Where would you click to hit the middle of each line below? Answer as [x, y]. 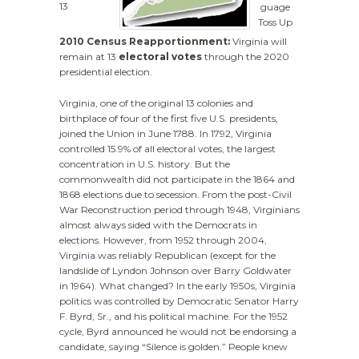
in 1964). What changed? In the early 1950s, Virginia [177, 286]
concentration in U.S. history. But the [145, 164]
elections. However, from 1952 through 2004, [163, 240]
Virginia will [258, 41]
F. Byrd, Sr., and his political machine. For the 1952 [173, 317]
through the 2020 [246, 56]
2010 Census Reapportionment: [145, 41]
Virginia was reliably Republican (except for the [167, 256]
